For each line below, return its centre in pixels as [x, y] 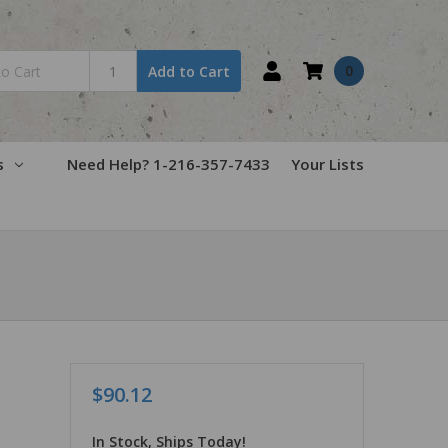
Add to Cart [189, 71]
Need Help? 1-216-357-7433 [168, 163]
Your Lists [327, 163]
